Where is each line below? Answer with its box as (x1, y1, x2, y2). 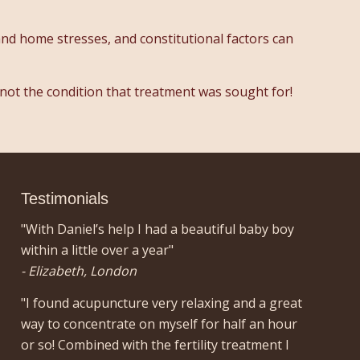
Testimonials (21, 190, 109, 208)
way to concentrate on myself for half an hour (21, 314, 298, 333)
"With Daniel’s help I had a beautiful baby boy (21, 219, 295, 238)
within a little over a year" (21, 240, 174, 259)
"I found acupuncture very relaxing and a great (21, 293, 303, 312)
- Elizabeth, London (21, 261, 137, 280)
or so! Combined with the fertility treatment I (21, 335, 290, 354)
